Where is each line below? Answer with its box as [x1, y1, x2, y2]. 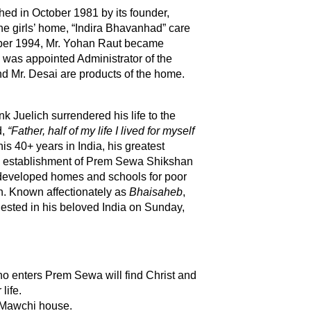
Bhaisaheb [128, 185, 183, 198]
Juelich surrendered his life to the [12, 109, 176, 121]
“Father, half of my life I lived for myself [7, 124, 194, 137]
